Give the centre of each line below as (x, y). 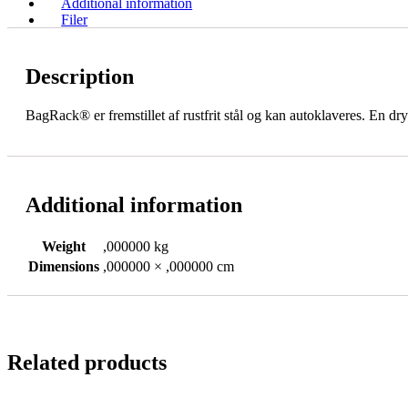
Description (80, 76)
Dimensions (64, 266)
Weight (64, 246)
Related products (87, 362)
